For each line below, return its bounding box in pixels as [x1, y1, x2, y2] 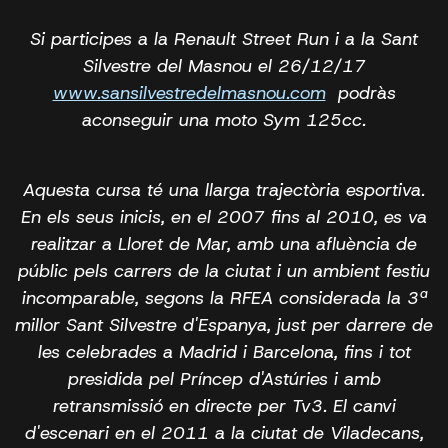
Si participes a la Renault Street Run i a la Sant [30, 26, 418, 51]
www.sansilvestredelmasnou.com [52, 80, 326, 105]
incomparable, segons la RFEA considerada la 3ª [21, 285, 427, 310]
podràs [325, 80, 396, 105]
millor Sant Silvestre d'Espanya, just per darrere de [15, 312, 433, 337]
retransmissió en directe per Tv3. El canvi [52, 393, 396, 418]
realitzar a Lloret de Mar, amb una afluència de [31, 231, 417, 256]
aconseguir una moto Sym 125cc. [82, 107, 366, 132]
